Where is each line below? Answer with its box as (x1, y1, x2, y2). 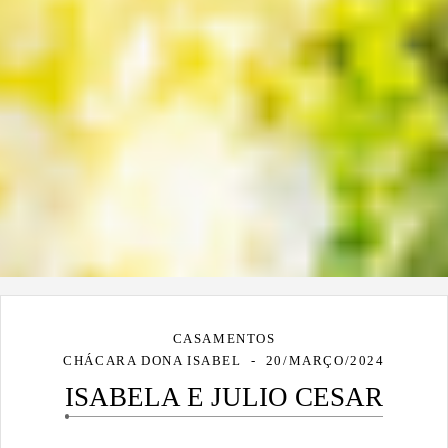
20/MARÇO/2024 (265, 353, 385, 369)
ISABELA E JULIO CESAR (65, 382, 383, 413)
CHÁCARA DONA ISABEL (63, 353, 247, 369)
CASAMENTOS (172, 331, 276, 347)
